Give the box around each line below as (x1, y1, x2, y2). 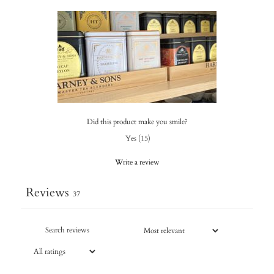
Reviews (26, 184, 69, 201)
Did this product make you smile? (86, 117, 188, 127)
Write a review (114, 157, 160, 168)
